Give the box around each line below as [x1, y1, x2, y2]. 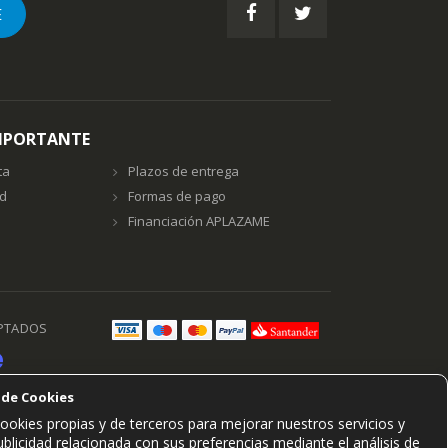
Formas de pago [127, 187, 226, 206]
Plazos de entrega [127, 162, 239, 181]
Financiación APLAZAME [127, 212, 270, 231]
